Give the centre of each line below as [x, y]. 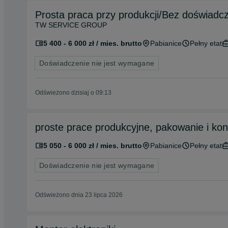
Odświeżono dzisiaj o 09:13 [73, 93]
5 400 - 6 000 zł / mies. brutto [93, 43]
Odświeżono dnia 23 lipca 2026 [79, 195]
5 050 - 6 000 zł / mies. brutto [93, 146]
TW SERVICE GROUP [71, 25]
